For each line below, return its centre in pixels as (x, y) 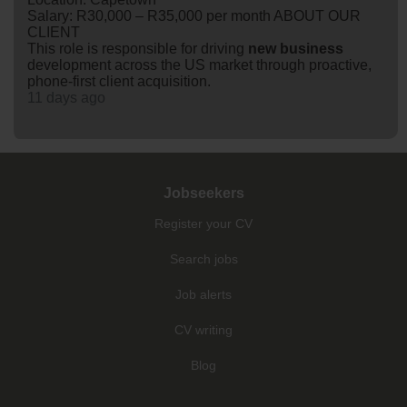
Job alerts (203, 294)
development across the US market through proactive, (199, 65)
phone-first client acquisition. (119, 81)
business (312, 48)
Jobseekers (203, 193)
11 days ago (66, 97)
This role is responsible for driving (138, 48)
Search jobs (203, 258)
